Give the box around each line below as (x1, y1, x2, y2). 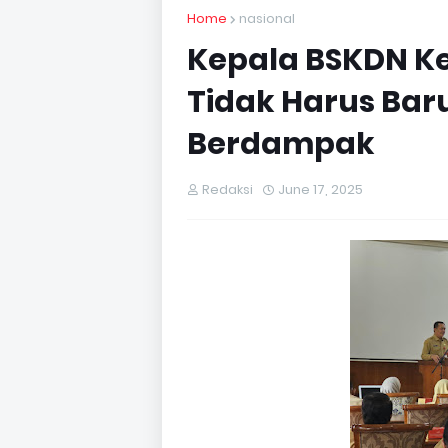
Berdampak (187, 123, 375, 165)
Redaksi (202, 180, 253, 199)
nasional (239, 9, 295, 28)
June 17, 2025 (278, 180, 363, 199)
